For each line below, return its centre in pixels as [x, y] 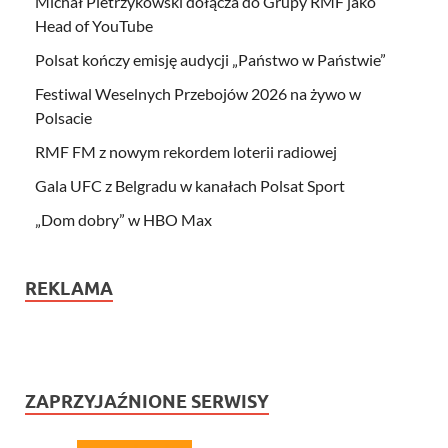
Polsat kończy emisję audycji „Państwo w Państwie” [210, 59]
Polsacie [63, 117]
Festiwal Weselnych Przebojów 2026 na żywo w [198, 93]
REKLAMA [69, 288]
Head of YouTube [94, 25]
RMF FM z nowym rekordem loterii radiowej [186, 151]
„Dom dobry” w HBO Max [123, 219]
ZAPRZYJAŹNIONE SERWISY [147, 401]
